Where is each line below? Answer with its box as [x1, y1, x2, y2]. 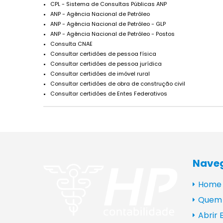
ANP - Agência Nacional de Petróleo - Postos [50, 29, 175, 38]
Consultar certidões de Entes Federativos [50, 89, 167, 98]
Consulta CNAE [50, 39, 93, 48]
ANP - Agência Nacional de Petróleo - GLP [50, 19, 166, 28]
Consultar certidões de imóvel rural [50, 69, 150, 78]
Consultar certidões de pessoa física [50, 49, 156, 58]
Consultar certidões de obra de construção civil [50, 79, 185, 88]
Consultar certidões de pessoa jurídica [50, 59, 162, 68]
